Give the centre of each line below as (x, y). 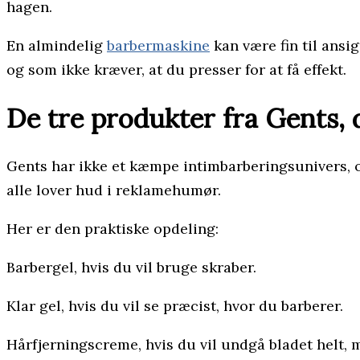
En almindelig (57, 45)
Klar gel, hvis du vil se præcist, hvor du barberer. (175, 306)
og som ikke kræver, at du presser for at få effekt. (176, 69)
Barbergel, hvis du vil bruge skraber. (131, 268)
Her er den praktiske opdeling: (112, 229)
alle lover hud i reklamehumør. (114, 190)
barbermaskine (158, 45)
